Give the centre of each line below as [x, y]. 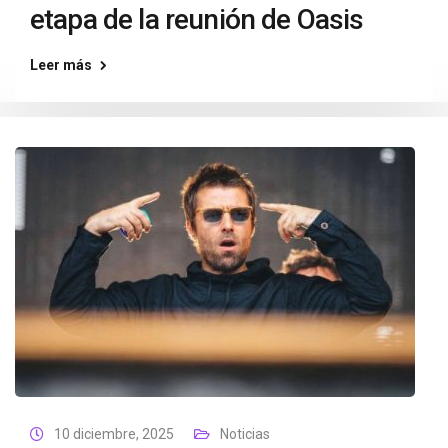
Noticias [245, 434]
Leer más [61, 65]
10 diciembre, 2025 [114, 434]
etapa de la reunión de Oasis [197, 19]
